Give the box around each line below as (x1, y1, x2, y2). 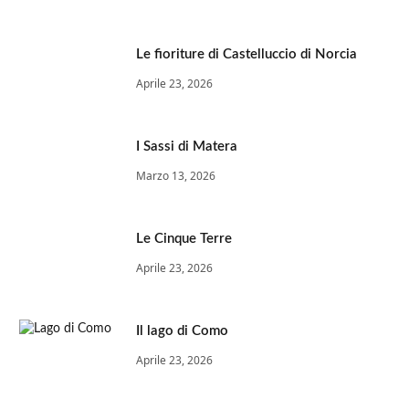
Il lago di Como (136, 324, 228, 339)
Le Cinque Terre (136, 232, 232, 246)
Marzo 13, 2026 (136, 168, 215, 184)
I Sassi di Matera (136, 140, 237, 154)
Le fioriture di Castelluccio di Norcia (136, 47, 357, 62)
